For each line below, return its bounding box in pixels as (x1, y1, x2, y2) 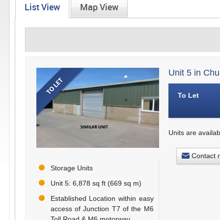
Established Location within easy (50, 194, 154, 203)
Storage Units (50, 164, 93, 172)
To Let (177, 91, 199, 100)
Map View (80, 2, 118, 12)
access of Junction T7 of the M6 (50, 205, 154, 213)
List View (24, 2, 60, 12)
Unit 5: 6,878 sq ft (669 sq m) (50, 179, 141, 188)
